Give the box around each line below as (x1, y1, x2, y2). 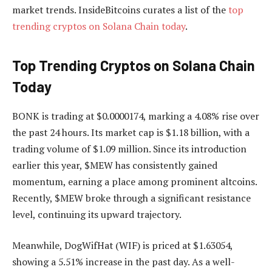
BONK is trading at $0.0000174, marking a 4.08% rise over (12, 109, 259, 123)
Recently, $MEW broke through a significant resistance (12, 191, 251, 205)
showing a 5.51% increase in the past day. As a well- (12, 255, 235, 269)
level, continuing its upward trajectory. (12, 207, 183, 221)
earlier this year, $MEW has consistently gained (12, 158, 217, 172)
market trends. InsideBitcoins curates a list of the (12, 3, 228, 17)
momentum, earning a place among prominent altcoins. (12, 174, 257, 188)
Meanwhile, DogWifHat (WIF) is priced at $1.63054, (12, 239, 233, 253)
